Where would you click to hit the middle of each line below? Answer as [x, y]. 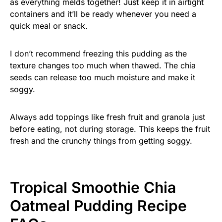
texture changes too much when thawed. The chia [103, 66]
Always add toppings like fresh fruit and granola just [108, 117]
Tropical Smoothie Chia [93, 188]
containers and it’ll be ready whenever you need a [103, 14]
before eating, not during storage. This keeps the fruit [110, 129]
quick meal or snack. [49, 26]
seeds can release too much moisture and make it [103, 78]
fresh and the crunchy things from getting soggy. [101, 141]
